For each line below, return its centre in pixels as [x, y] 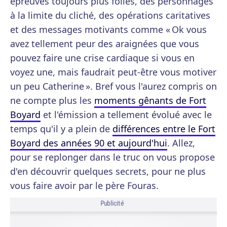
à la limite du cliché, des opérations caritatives [110, 15]
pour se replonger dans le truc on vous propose [112, 157]
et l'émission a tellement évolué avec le [126, 115]
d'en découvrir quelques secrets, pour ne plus [108, 171]
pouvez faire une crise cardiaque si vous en [102, 58]
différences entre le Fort [164, 129]
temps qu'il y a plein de [61, 129]
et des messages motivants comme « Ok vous [108, 29]
